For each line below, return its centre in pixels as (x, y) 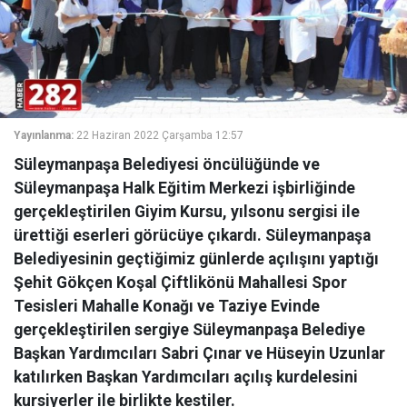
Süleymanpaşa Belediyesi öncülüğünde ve (167, 164)
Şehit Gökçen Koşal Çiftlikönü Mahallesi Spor (180, 283)
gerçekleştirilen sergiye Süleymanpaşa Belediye (189, 330)
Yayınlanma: (44, 135)
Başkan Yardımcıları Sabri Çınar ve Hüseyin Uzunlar (199, 353)
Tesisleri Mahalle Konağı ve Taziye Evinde (167, 306)
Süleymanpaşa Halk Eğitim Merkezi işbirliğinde (184, 188)
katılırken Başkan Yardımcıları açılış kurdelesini (186, 377)
